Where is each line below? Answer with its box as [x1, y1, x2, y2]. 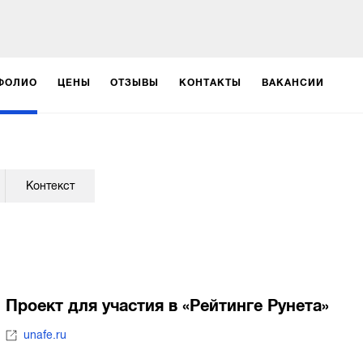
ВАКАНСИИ [261, 76, 324, 88]
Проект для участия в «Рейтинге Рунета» [5, 297, 329, 316]
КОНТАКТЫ [179, 76, 241, 88]
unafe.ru [23, 329, 67, 342]
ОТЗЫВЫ [110, 76, 160, 88]
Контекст [26, 179, 75, 192]
